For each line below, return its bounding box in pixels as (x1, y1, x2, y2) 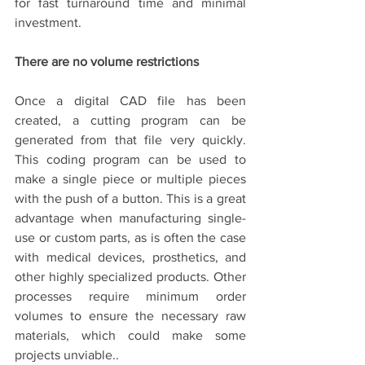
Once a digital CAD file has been (15, 94, 246, 108)
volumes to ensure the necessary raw (15, 309, 246, 323)
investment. (15, 15, 81, 30)
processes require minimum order (15, 289, 246, 304)
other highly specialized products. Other (15, 270, 246, 284)
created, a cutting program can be (15, 113, 246, 128)
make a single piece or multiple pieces (15, 172, 246, 187)
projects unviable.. (15, 348, 119, 363)
